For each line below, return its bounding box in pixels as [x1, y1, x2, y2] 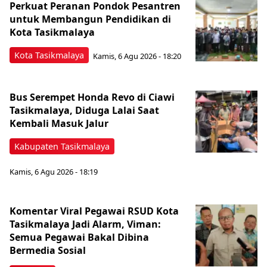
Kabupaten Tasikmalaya [14, 141, 110, 153]
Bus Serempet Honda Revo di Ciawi [10, 91, 175, 104]
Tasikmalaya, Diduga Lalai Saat [10, 104, 159, 117]
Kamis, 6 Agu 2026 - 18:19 [10, 166, 98, 177]
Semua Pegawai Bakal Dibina [10, 230, 149, 244]
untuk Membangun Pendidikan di [10, 13, 171, 26]
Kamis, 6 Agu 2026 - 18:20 [93, 50, 181, 61]
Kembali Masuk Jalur [10, 117, 111, 131]
